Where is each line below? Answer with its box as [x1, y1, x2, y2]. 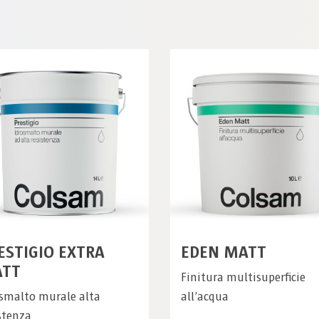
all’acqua [181, 288, 229, 304]
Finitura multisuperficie [181, 269, 305, 285]
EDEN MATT [181, 241, 266, 263]
